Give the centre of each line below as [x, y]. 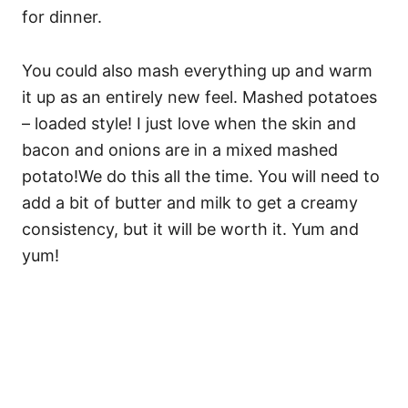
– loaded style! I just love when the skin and [189, 123]
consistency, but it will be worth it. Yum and [190, 229]
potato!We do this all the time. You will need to [201, 176]
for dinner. [62, 17]
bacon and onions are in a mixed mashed [180, 150]
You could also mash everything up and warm [197, 71]
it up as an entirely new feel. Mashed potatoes [199, 97]
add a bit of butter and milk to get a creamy [190, 203]
